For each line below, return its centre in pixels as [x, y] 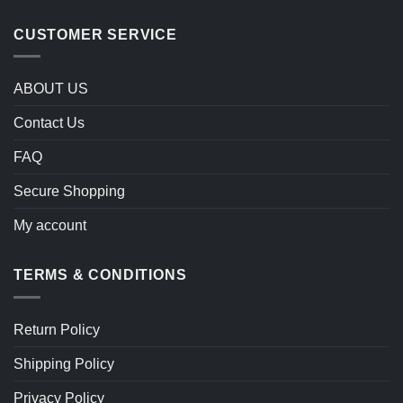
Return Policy [57, 329]
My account [50, 226]
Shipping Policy [64, 363]
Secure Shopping [69, 192]
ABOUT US [51, 89]
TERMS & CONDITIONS [100, 275]
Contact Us [49, 123]
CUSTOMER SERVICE [95, 34]
